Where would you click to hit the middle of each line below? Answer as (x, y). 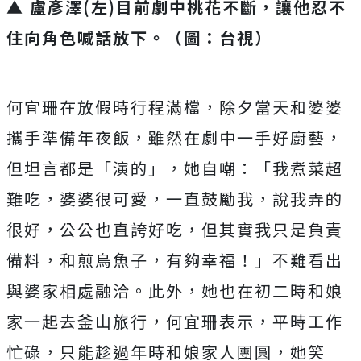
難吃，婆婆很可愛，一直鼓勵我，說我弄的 (175, 198)
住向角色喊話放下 (77, 37)
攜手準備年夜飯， (77, 137)
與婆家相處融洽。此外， (104, 290)
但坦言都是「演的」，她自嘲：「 (139, 168)
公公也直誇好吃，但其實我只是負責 (201, 229)
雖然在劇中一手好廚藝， (246, 137)
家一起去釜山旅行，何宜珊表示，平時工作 (175, 321)
